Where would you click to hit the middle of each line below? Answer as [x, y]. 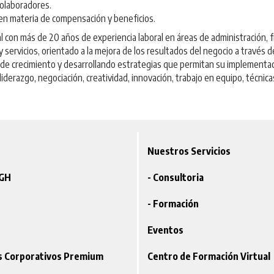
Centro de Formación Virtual [209, 257]
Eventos [165, 230]
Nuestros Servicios [189, 151]
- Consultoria [175, 178]
